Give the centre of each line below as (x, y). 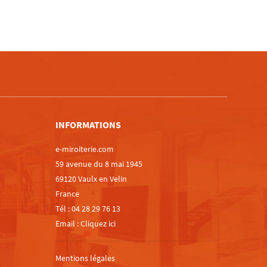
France (68, 193)
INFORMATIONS (89, 124)
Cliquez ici (98, 223)
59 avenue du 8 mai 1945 (99, 164)
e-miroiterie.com (85, 149)
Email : (68, 223)
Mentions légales (86, 258)
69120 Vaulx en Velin (91, 178)
